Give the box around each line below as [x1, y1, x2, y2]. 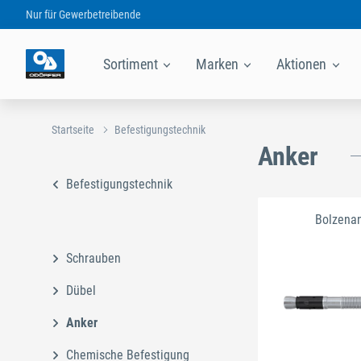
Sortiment [103, 55, 161, 73]
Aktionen [276, 55, 330, 73]
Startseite [52, 122, 94, 136]
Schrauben [66, 250, 121, 266]
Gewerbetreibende [58, 7, 141, 21]
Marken [196, 55, 243, 73]
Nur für [25, 7, 59, 21]
